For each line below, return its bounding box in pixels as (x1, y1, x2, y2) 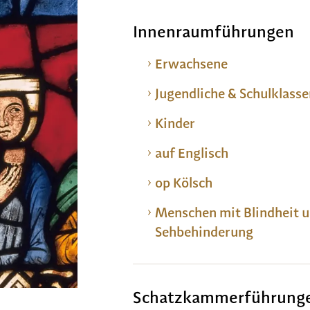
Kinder (155, 115, 195, 131)
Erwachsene (155, 55, 228, 72)
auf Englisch (155, 145, 228, 161)
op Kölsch (155, 174, 212, 191)
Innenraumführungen (133, 21, 294, 42)
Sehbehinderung (155, 224, 253, 240)
